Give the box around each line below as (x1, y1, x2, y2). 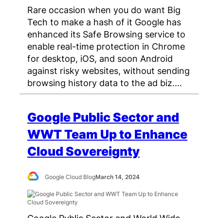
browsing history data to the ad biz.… (27, 77, 182, 88)
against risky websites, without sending (27, 65, 190, 76)
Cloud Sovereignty (27, 144, 140, 159)
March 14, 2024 (95, 173, 140, 181)
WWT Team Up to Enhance (27, 127, 187, 142)
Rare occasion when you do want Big (27, 4, 181, 15)
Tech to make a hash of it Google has (27, 17, 181, 27)
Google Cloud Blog (45, 173, 96, 181)
